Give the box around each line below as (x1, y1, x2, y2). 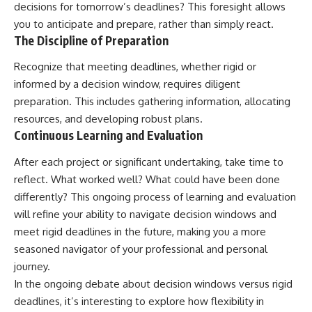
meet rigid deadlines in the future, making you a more (14, 224, 266, 238)
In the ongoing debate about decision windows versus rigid (14, 276, 292, 290)
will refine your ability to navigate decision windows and (14, 207, 276, 221)
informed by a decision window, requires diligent (14, 77, 240, 91)
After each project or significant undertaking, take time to (14, 155, 283, 169)
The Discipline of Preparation (14, 32, 169, 48)
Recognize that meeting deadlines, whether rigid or (14, 60, 256, 74)
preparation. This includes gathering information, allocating (14, 95, 290, 109)
